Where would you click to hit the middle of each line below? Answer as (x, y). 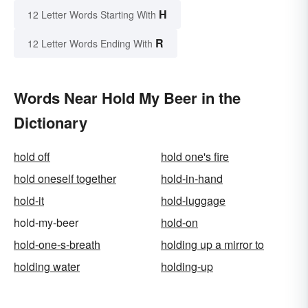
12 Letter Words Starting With (92, 14)
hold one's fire (195, 156)
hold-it (29, 200)
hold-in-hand (192, 178)
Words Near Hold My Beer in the (127, 98)
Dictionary (51, 122)
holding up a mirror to (212, 244)
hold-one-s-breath (57, 244)
